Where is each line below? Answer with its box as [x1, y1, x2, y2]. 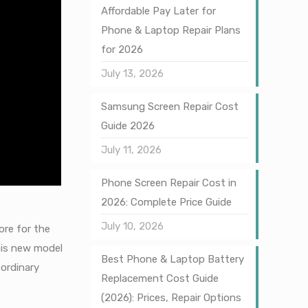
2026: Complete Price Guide [100, 196, 232, 208]
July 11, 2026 [100, 144, 162, 156]
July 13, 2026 [100, 67, 164, 80]
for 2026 [100, 43, 143, 56]
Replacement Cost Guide [100, 272, 219, 285]
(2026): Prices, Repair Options [100, 291, 241, 304]
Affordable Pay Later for [100, 5, 216, 17]
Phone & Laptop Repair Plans [100, 24, 241, 36]
